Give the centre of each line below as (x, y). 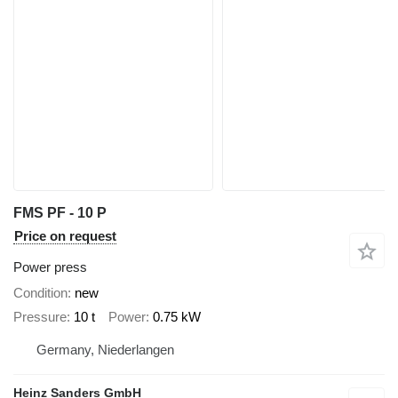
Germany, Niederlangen (105, 350)
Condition (40, 293)
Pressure (40, 316)
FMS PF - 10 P (60, 213)
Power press (50, 267)
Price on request (65, 236)
